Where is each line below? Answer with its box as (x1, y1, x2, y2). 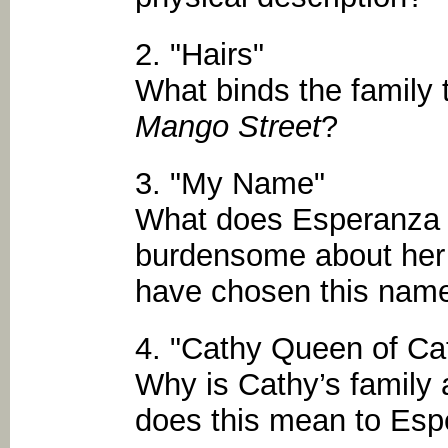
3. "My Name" (135, 165, 325, 201)
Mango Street (135, 108, 321, 144)
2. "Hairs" (135, 36, 295, 72)
